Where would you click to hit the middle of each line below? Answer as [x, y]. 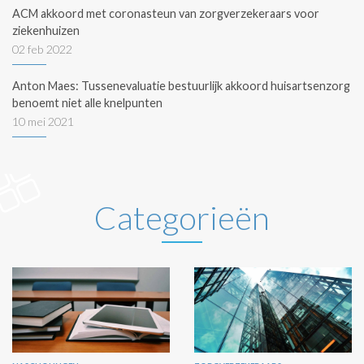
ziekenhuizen [46, 30]
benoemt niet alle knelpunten [87, 102]
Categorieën [182, 217]
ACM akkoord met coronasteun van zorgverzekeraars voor [166, 13]
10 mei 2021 [43, 121]
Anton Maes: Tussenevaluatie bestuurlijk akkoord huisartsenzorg [181, 85]
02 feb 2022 [42, 49]
